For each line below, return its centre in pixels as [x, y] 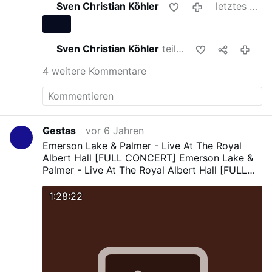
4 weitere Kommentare [95, 71]
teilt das [167, 49]
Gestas [59, 130]
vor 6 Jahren [115, 130]
